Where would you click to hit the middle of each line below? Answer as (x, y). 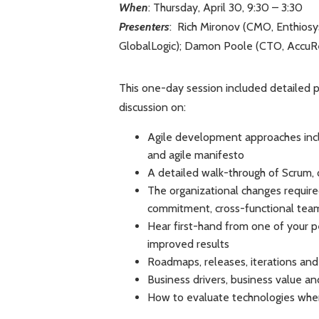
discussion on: (152, 108)
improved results (188, 244)
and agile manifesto (195, 155)
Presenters (144, 27)
